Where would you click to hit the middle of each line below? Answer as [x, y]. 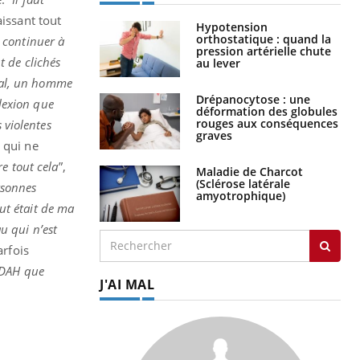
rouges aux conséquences [267, 123]
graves [214, 135]
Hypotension [232, 27]
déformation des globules [267, 111]
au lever [218, 63]
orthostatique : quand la [264, 39]
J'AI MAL [127, 284]
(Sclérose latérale [243, 183]
